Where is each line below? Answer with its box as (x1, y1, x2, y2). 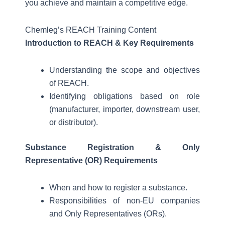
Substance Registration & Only (25, 143, 200, 152)
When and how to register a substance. (49, 183, 187, 192)
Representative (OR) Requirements (25, 156, 158, 165)
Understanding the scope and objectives (49, 66, 200, 74)
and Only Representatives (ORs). (49, 209, 167, 218)
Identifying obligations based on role (49, 92, 200, 100)
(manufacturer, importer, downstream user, (49, 105, 200, 114)
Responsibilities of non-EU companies (49, 196, 200, 205)
